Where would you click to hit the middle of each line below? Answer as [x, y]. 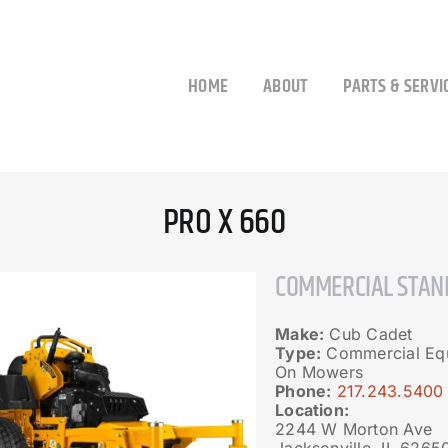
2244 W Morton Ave [354, 429]
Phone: [303, 391]
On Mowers [319, 372]
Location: [312, 410]
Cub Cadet [368, 334]
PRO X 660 [224, 222]
